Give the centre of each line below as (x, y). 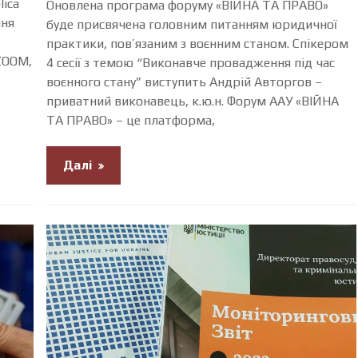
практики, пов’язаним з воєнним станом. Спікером (198, 43)
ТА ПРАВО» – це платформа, (131, 120)
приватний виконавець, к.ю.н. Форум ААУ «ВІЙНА (195, 101)
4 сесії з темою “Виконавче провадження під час (191, 62)
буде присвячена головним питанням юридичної (192, 24)
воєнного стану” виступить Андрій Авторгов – (185, 82)
